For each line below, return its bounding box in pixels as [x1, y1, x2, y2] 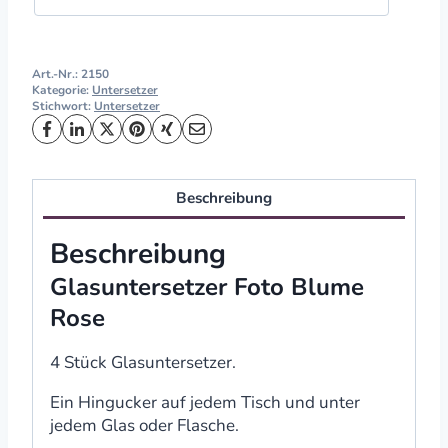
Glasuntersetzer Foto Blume [50, 271, 364, 304]
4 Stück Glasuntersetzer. [50, 351, 236, 375]
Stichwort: [32, 97, 94, 114]
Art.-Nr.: [32, 65, 81, 82]
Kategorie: [32, 81, 92, 98]
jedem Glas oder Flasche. [50, 414, 239, 438]
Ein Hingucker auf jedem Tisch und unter [50, 391, 360, 415]
